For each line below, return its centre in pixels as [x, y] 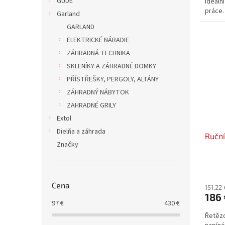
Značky [68, 145]
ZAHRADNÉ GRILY [91, 105]
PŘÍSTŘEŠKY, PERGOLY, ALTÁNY [113, 79]
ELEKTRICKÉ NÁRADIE [98, 40]
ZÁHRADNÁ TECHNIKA [98, 53]
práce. [214, 11]
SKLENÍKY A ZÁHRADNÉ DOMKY [111, 66]
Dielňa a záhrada [81, 132]
